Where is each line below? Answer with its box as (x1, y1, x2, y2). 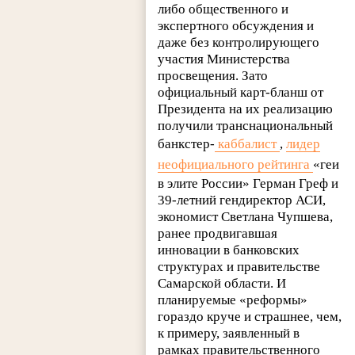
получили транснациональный (158, 117, 334, 133)
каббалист (215, 136, 281, 151)
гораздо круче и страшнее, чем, (158, 308, 342, 324)
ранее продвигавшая (158, 225, 278, 241)
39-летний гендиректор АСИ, (158, 192, 326, 208)
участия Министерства (158, 51, 291, 67)
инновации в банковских (158, 242, 300, 258)
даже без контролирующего (158, 34, 320, 50)
